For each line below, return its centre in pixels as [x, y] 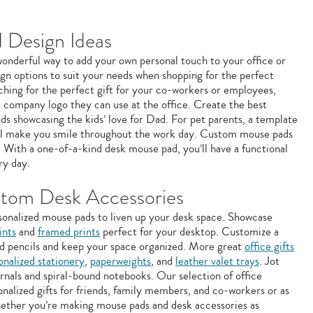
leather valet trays [217, 261]
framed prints [69, 232]
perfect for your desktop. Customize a [189, 232]
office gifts [269, 246]
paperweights [121, 261]
